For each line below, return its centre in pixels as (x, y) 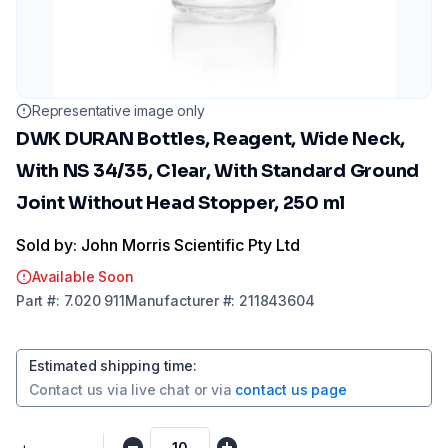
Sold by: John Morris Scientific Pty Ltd (158, 245)
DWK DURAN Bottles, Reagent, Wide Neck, (211, 139)
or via (212, 389)
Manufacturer (171, 300)
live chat (160, 389)
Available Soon (83, 276)
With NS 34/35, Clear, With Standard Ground (218, 171)
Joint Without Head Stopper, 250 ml (181, 203)
